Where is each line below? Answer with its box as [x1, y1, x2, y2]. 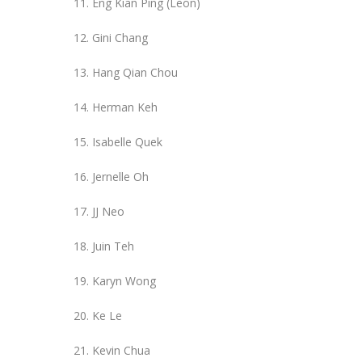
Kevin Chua [92, 342, 150, 358]
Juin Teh [92, 238, 134, 254]
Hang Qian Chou [92, 64, 178, 80]
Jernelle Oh [92, 168, 149, 184]
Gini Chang [92, 29, 148, 45]
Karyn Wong [92, 272, 156, 288]
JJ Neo [92, 203, 124, 219]
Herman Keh [92, 99, 158, 115]
